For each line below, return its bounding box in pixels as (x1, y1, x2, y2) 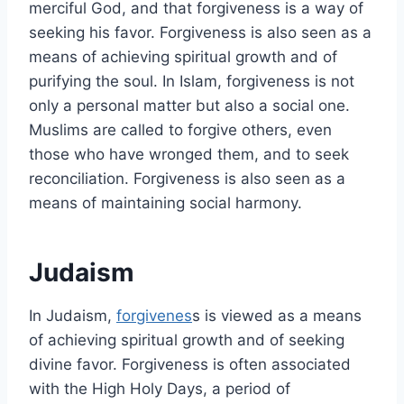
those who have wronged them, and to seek (29, 144, 349, 163)
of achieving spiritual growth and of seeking (29, 330, 344, 349)
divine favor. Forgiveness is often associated (29, 354, 351, 373)
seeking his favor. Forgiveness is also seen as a (29, 23, 372, 41)
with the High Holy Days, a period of (29, 379, 290, 398)
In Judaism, (29, 306, 116, 325)
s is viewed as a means (192, 306, 362, 325)
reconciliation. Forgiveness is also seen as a (29, 169, 345, 188)
